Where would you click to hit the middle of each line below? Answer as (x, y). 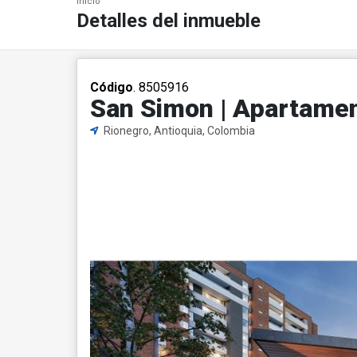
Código (112, 87)
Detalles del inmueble (169, 21)
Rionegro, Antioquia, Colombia (178, 131)
